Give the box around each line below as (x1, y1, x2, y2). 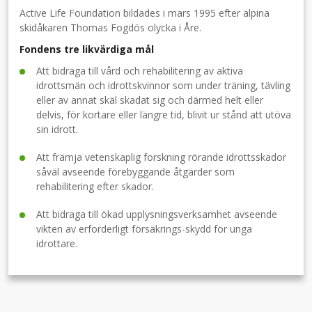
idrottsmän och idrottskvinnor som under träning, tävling (36, 79, 290, 93)
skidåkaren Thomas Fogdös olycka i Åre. (19, 21, 201, 35)
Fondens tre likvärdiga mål (19, 42, 154, 56)
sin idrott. (36, 123, 78, 136)
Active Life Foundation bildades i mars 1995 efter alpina (19, 6, 270, 20)
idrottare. (36, 237, 77, 251)
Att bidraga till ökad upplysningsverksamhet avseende (36, 208, 277, 221)
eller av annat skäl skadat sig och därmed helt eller (36, 93, 263, 107)
